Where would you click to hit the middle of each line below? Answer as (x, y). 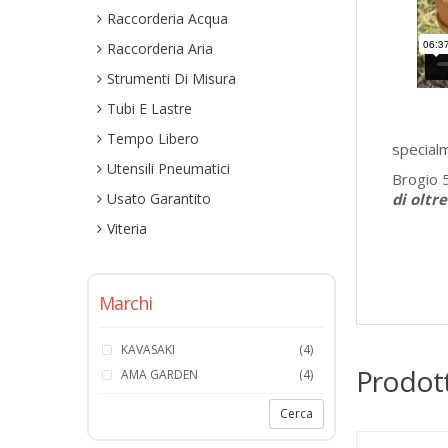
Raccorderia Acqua (167, 18)
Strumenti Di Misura (171, 78)
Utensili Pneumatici (168, 168)
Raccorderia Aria (160, 48)
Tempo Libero (153, 138)
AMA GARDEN (159, 374)
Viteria (127, 228)
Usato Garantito (159, 198)
